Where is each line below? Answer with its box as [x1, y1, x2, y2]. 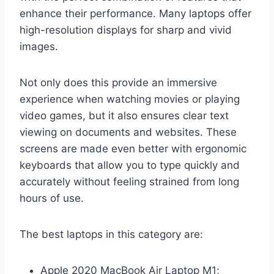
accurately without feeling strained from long [20, 175, 239, 188]
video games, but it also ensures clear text [20, 109, 229, 122]
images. [20, 40, 58, 53]
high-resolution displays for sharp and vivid [20, 23, 232, 36]
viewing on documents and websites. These [20, 125, 237, 138]
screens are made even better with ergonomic [20, 142, 246, 155]
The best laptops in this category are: [20, 228, 203, 240]
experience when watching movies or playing [20, 92, 240, 105]
